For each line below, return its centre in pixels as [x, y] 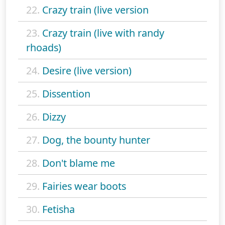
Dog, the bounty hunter [96, 140]
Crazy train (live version [95, 10]
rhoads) [44, 48]
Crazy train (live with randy [103, 33]
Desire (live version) [87, 71]
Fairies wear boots [84, 186]
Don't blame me [79, 163]
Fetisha [59, 209]
